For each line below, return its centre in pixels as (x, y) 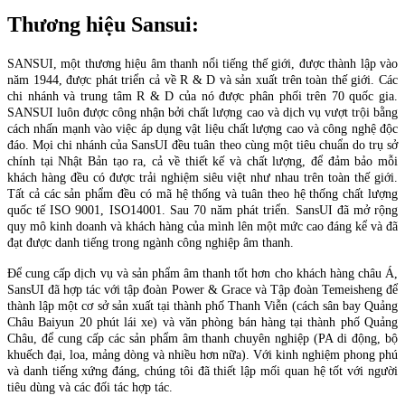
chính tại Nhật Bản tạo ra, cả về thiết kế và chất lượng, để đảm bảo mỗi (202, 161)
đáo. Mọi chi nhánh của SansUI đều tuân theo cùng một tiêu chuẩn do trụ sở (202, 145)
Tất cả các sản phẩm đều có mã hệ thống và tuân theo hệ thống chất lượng (202, 193)
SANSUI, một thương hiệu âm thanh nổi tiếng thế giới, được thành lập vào (202, 63)
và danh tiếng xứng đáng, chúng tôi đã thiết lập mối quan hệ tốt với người (202, 371)
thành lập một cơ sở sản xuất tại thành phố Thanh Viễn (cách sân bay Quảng (202, 306)
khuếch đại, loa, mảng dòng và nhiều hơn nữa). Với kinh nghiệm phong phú (202, 354)
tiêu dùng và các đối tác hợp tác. (92, 387)
